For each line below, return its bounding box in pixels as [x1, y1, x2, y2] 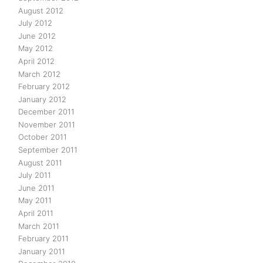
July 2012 [18, 18, 52, 28]
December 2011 [18, 107, 75, 117]
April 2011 [18, 208, 53, 218]
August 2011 [18, 157, 62, 167]
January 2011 [18, 246, 65, 256]
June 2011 [18, 183, 55, 193]
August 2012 [18, 5, 63, 15]
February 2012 [18, 82, 70, 92]
